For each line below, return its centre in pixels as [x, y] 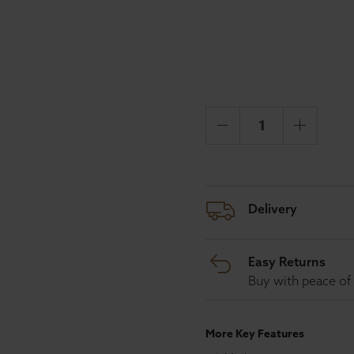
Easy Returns [287, 262]
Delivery [273, 209]
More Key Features [255, 334]
